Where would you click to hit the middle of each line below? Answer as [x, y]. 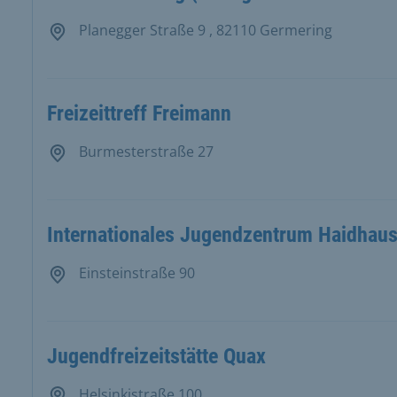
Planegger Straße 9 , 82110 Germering [203, 31]
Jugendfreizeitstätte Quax [156, 356]
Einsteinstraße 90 [135, 272]
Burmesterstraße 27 [144, 152]
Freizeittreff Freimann [139, 114]
